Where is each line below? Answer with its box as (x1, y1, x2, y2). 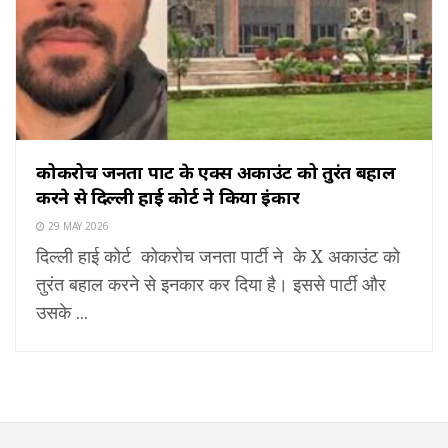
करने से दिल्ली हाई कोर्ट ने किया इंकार (36, 185, 300, 210)
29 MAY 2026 (45, 219, 109, 234)
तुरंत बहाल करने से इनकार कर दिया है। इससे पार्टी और (36, 272, 386, 297)
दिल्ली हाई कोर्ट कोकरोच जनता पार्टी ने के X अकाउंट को (36, 244, 400, 269)
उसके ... (36, 300, 88, 325)
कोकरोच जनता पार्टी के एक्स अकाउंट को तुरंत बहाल (36, 160, 396, 185)
